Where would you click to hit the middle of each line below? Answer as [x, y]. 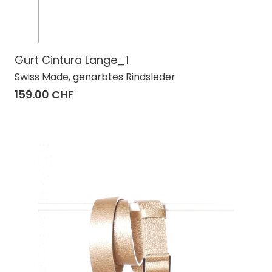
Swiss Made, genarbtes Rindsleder [95, 76]
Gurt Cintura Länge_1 [72, 59]
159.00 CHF [44, 94]
